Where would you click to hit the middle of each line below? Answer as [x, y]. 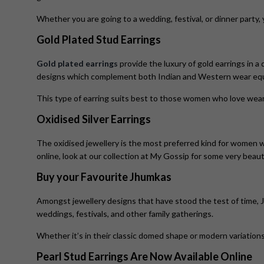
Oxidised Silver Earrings [95, 119]
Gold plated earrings [77, 64]
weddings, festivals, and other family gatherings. [125, 214]
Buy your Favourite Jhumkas [105, 177]
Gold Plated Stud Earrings [100, 40]
